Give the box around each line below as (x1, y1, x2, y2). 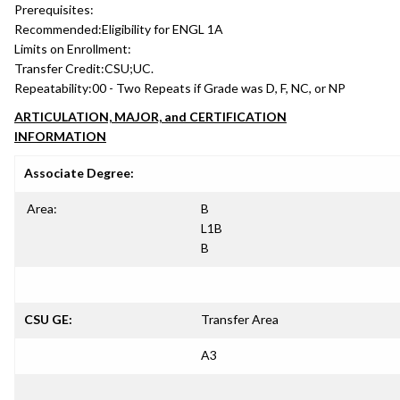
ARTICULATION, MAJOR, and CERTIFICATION (14, 109, 287, 124)
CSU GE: (24, 312, 72, 327)
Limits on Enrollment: (14, 41, 131, 56)
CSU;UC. (104, 61, 154, 76)
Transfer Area (201, 312, 279, 327)
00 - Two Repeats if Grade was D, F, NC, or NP (92, 80, 346, 96)
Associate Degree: (24, 165, 134, 180)
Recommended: (14, 21, 102, 37)
